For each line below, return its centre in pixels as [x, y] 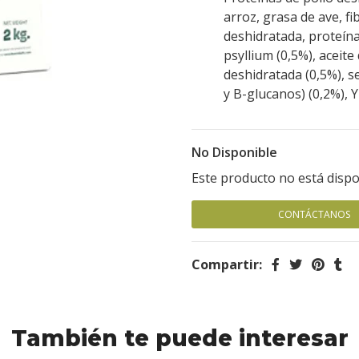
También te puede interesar [179, 338]
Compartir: [227, 264]
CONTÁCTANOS [314, 214]
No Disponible [234, 152]
